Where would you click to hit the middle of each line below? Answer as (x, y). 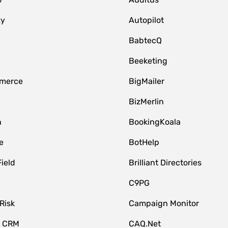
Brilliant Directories (165, 163)
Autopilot (147, 20)
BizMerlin (147, 102)
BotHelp (144, 142)
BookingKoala (155, 122)
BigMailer (147, 81)
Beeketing (148, 61)
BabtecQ (146, 40)
